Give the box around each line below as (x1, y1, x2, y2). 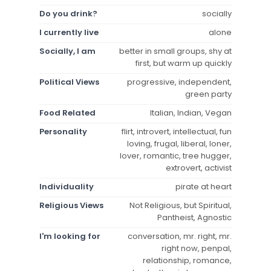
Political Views (39, 76, 99, 88)
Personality (39, 125, 87, 137)
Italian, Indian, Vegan (150, 106, 232, 119)
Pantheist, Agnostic (157, 211, 232, 223)
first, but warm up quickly (135, 57, 232, 69)
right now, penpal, (162, 242, 232, 254)
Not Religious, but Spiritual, (129, 199, 232, 211)
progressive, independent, (127, 76, 232, 88)
